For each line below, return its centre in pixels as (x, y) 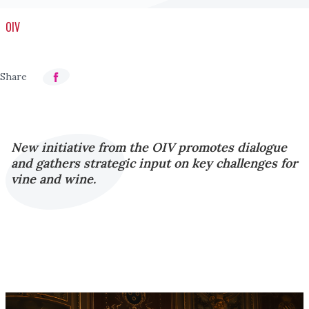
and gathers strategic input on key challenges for (154, 163)
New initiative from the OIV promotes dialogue (149, 147)
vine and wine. (53, 179)
